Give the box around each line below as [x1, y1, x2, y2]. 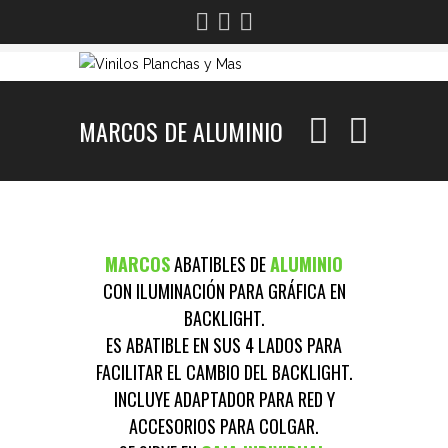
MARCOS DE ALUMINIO [79, 113, 283, 149]
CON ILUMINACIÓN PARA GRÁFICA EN [102, 278, 346, 304]
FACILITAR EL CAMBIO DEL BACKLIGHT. [95, 359, 353, 385]
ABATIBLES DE [170, 251, 270, 277]
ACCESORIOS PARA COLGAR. [129, 413, 319, 439]
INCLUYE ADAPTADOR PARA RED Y [113, 386, 335, 412]
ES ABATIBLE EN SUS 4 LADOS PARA [106, 332, 342, 358]
